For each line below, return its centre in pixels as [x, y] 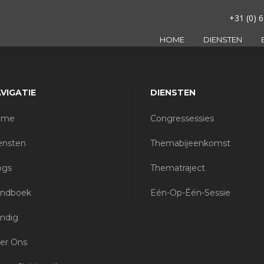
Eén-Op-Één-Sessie [190, 193]
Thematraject [178, 168]
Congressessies [182, 118]
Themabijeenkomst [190, 143]
